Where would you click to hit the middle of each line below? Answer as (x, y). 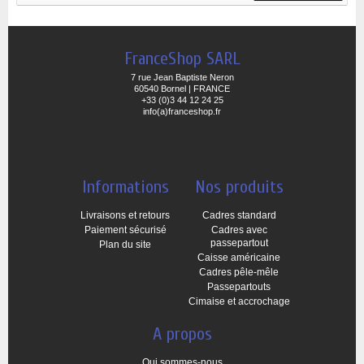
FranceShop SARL (182, 58)
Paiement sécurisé (125, 230)
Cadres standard (239, 215)
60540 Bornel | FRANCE (182, 89)
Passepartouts (239, 287)
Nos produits (239, 187)
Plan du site (125, 245)
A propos (182, 334)
